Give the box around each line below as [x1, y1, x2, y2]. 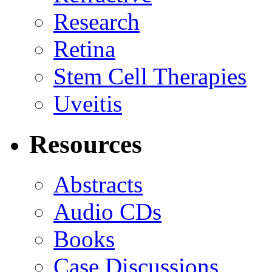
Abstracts [53, 171, 143, 198]
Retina [53, 35, 115, 62]
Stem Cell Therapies [53, 63, 246, 89]
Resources [29, 129, 142, 158]
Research [53, 8, 140, 35]
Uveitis [53, 90, 122, 117]
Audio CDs [53, 199, 161, 225]
